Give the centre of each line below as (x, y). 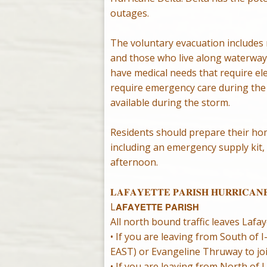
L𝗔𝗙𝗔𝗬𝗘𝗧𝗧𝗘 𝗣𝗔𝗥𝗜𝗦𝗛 (154, 207)
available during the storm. (170, 103)
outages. (129, 13)
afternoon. (134, 162)
